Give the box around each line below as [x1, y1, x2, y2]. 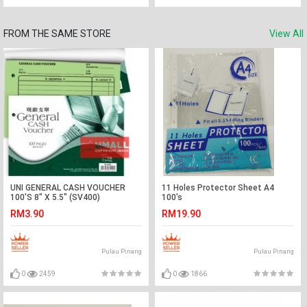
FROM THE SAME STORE [3, 28, 111, 39]
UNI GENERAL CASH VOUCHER [10, 183, 125, 193]
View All [269, 28, 304, 39]
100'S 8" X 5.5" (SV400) [10, 193, 100, 202]
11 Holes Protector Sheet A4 [162, 183, 275, 193]
